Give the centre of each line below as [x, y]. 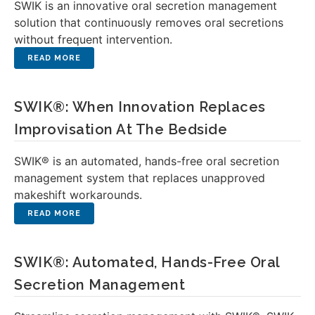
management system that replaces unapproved [140, 178]
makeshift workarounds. [78, 195]
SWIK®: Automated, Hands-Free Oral [147, 262]
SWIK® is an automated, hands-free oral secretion [147, 161]
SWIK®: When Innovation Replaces [140, 107]
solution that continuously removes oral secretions [149, 22]
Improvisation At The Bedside [121, 129]
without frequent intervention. [93, 39]
